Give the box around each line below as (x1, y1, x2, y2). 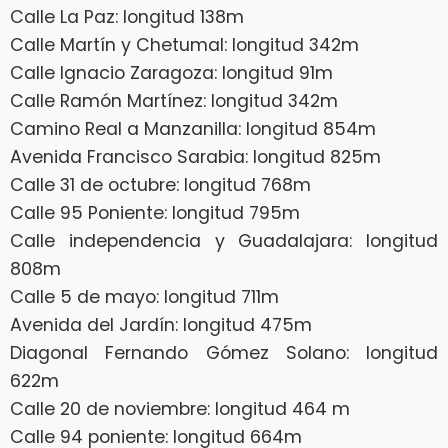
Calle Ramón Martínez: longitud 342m (10, 88, 338, 113)
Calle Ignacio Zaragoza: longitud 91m (10, 60, 333, 85)
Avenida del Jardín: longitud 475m (10, 312, 312, 337)
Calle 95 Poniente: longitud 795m (10, 200, 300, 225)
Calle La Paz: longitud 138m (10, 4, 244, 29)
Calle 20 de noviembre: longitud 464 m (10, 396, 350, 421)
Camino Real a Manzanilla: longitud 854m (10, 116, 376, 141)
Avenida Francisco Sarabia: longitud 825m (10, 144, 381, 169)
